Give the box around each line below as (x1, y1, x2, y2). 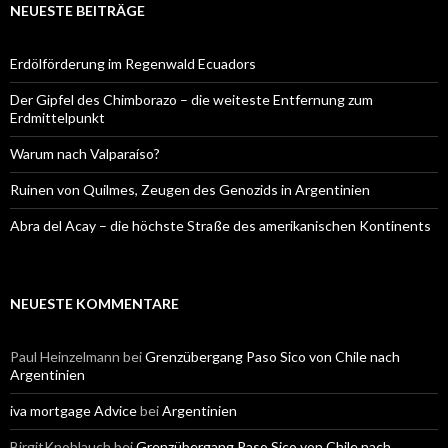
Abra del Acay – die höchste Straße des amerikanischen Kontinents (10, 216, 431, 234)
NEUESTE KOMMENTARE (10, 294, 179, 312)
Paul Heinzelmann (10, 347, 120, 365)
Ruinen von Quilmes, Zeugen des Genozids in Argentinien (10, 180, 370, 198)
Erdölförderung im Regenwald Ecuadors (10, 54, 256, 72)
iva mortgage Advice (10, 401, 137, 419)
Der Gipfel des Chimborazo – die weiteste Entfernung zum (10, 90, 373, 108)
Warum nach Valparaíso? (10, 144, 160, 162)
